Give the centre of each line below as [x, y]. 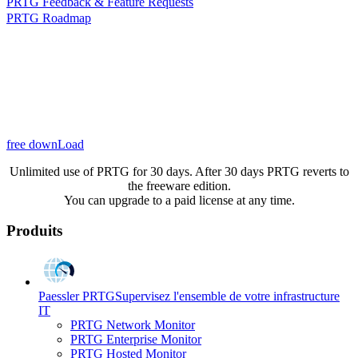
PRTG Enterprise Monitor [136, 339]
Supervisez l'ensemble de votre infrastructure [227, 296]
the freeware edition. [179, 185]
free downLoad [45, 144]
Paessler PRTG [77, 296]
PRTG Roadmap [49, 18]
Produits [34, 231]
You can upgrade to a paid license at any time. [179, 200]
